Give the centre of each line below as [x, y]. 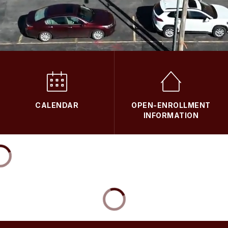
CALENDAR [57, 105]
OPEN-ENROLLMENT [171, 105]
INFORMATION [171, 115]
